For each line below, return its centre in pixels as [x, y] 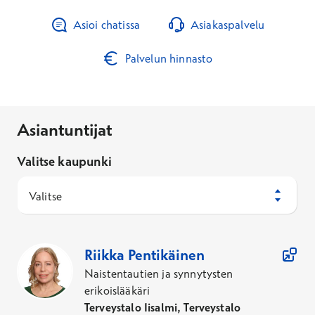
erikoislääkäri [117, 290]
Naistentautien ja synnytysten [159, 274]
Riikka [104, 255]
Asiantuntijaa [58, 240]
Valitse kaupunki [64, 161]
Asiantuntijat [64, 129]
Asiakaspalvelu [228, 25]
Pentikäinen [166, 255]
